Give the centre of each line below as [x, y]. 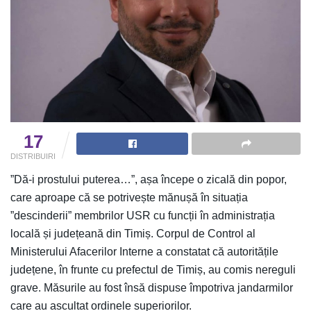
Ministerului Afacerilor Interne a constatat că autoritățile [144, 251]
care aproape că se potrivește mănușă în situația [129, 197]
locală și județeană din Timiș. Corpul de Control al [133, 233]
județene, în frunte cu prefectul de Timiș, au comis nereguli [153, 269]
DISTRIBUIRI [33, 156]
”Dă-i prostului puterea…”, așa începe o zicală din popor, [149, 179]
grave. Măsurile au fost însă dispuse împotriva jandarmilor [152, 287]
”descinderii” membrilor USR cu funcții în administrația [143, 215]
